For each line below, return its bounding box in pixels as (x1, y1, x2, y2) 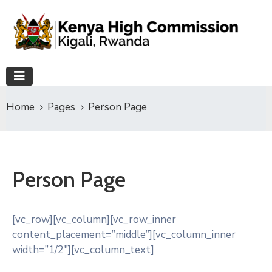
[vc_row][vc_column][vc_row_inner (12, 212, 176, 226)
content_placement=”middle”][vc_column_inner (12, 228, 236, 242)
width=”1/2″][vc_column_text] (12, 243, 154, 257)
